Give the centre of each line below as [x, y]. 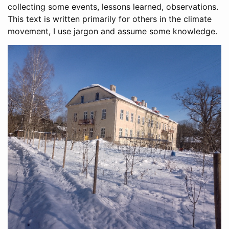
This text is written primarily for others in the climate [110, 19]
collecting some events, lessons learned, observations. [113, 6]
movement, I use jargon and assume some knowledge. [112, 31]
